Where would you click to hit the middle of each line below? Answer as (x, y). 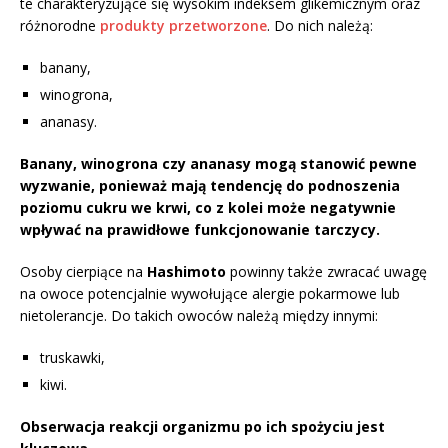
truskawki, (72, 357)
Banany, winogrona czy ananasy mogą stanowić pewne (218, 163)
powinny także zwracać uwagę (326, 271)
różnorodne (60, 25)
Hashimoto (186, 271)
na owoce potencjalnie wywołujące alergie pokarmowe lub (210, 293)
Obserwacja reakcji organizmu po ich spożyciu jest (202, 426)
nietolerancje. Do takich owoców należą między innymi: (199, 315)
